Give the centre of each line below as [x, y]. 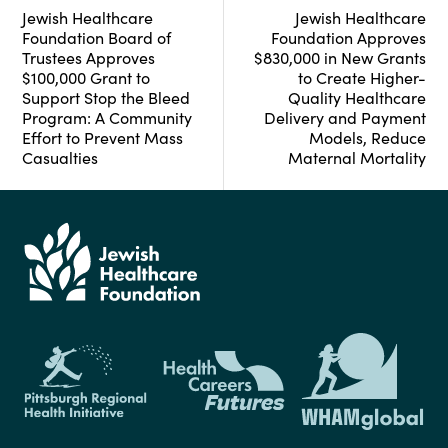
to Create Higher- [362, 77]
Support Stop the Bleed [106, 97]
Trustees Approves [88, 57]
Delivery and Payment [345, 117]
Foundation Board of [96, 37]
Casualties [60, 157]
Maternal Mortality [357, 157]
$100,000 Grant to [86, 77]
